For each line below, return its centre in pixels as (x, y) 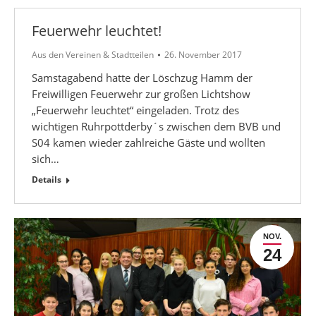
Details (47, 180)
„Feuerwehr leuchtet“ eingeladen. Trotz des (135, 110)
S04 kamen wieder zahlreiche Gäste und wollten (148, 142)
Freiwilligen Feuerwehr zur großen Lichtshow (141, 94)
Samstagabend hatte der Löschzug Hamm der (142, 78)
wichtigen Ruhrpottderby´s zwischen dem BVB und (156, 126)
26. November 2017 (203, 55)
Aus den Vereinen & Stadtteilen (93, 55)
